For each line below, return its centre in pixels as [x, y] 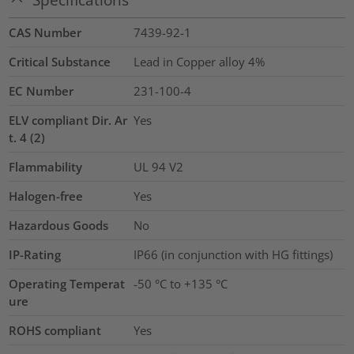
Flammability [46, 167]
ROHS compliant [55, 331]
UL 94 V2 [158, 167]
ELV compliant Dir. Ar [68, 121]
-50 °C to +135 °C [180, 284]
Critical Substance [60, 62]
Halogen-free [46, 196]
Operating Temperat [67, 284]
